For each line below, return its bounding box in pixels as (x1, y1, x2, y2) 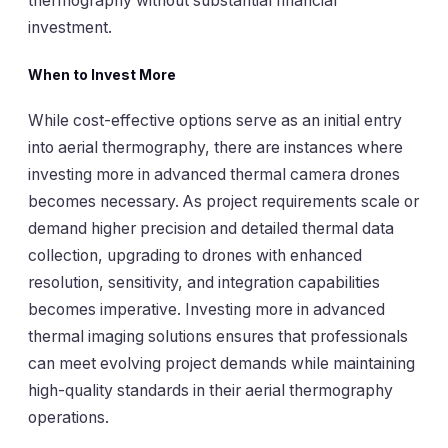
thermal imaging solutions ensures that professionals (28, 326, 408, 346)
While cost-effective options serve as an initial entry (28, 110, 402, 130)
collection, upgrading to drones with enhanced (28, 245, 362, 265)
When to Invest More (28, 65, 176, 83)
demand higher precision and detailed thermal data (28, 218, 394, 238)
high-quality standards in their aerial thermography (28, 380, 393, 400)
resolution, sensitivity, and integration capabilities (28, 272, 380, 292)
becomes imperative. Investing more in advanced (28, 299, 385, 319)
